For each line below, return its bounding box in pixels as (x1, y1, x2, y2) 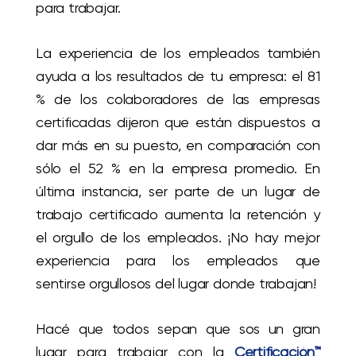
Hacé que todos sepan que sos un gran (36, 320, 320, 338)
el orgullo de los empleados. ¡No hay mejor (36, 229, 320, 246)
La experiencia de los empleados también (36, 44, 320, 62)
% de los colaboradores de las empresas (36, 91, 320, 108)
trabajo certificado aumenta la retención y (36, 206, 320, 223)
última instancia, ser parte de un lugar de (36, 183, 320, 200)
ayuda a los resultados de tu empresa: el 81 (36, 68, 320, 85)
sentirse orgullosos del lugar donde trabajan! (36, 275, 316, 292)
